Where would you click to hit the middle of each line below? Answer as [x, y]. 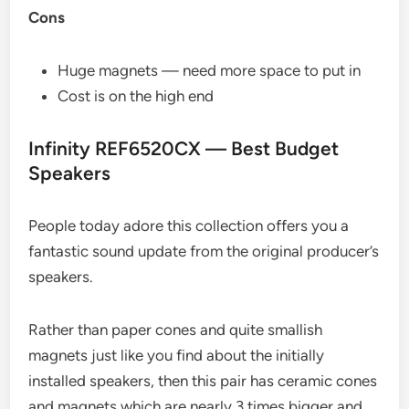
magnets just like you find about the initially [177, 355]
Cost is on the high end [136, 95]
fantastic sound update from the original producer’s [204, 251]
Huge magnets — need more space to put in [210, 70]
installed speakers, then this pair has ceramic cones [203, 380]
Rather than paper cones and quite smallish [176, 329]
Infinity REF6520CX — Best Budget [184, 148]
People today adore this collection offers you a [189, 225]
